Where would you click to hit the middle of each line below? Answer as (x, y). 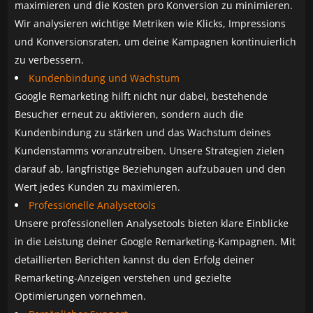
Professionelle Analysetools (93, 205)
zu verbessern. (50, 60)
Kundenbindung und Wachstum (104, 78)
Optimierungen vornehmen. (81, 296)
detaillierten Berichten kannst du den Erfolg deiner (135, 260)
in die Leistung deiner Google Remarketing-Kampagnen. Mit (155, 242)
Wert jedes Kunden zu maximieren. (98, 187)
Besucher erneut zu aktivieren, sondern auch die (130, 115)
